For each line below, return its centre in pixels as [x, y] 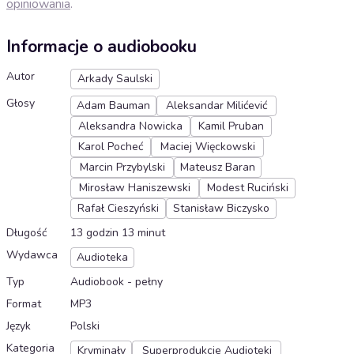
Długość [26, 233]
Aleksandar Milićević [217, 106]
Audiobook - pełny [117, 282]
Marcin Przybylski [122, 168]
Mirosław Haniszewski [135, 188]
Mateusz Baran [218, 168]
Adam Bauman [113, 106]
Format [24, 304]
